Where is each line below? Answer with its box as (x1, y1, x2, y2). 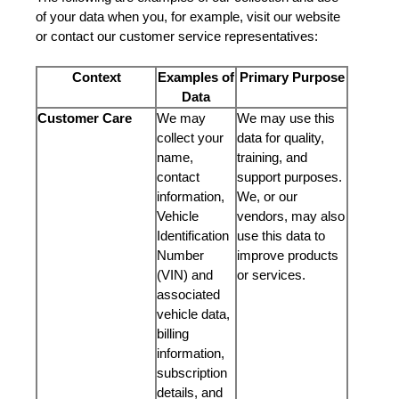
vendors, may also (237, 208, 345, 224)
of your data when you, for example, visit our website (36, 9, 340, 24)
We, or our (237, 189, 297, 204)
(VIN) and (157, 267, 213, 282)
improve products (237, 248, 338, 263)
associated (157, 287, 220, 302)
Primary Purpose (239, 69, 345, 85)
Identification (157, 228, 229, 243)
